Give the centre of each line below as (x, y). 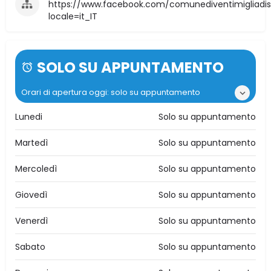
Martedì (31, 143)
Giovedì (31, 195)
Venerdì (31, 221)
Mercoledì (36, 169)
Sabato (30, 247)
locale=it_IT (73, 17)
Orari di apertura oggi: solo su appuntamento (111, 93)
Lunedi (29, 117)
